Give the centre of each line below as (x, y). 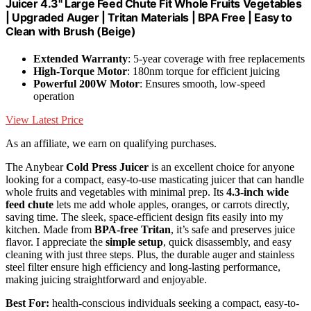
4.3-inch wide (258, 192)
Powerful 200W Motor (86, 84)
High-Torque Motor (80, 72)
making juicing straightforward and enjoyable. (106, 280)
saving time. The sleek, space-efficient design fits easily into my (144, 217)
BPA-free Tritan (133, 230)
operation (54, 96)
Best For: (27, 303)
